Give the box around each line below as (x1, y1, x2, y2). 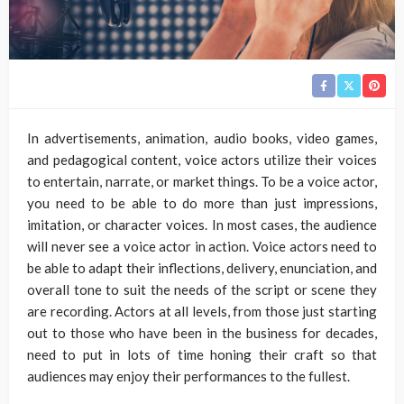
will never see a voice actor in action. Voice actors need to (27, 237, 377, 254)
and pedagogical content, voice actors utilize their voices (27, 151, 377, 168)
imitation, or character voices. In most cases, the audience (27, 216, 377, 233)
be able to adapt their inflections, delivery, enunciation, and (27, 259, 377, 276)
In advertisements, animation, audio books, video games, (27, 129, 377, 146)
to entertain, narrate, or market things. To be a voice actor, (27, 172, 377, 189)
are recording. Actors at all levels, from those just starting (27, 302, 377, 319)
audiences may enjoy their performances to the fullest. (27, 367, 350, 384)
